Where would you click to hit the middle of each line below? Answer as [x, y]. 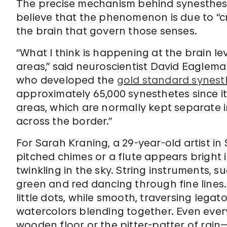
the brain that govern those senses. [107, 31]
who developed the [67, 80]
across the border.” [64, 121]
